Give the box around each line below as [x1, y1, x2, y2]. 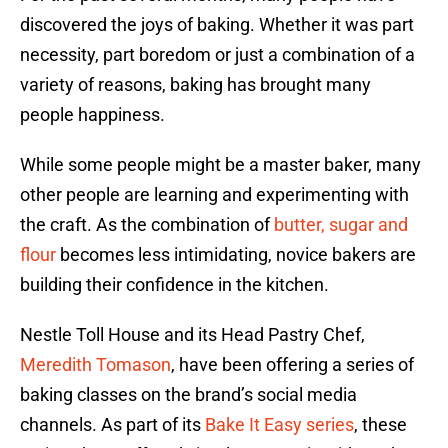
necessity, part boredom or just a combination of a [20, 44, 415, 66]
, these [354, 414, 407, 436]
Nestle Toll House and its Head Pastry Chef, [20, 324, 365, 346]
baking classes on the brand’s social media [20, 384, 357, 406]
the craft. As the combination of [20, 214, 274, 236]
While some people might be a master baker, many [20, 154, 421, 176]
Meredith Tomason [20, 354, 171, 376]
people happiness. [20, 104, 165, 126]
